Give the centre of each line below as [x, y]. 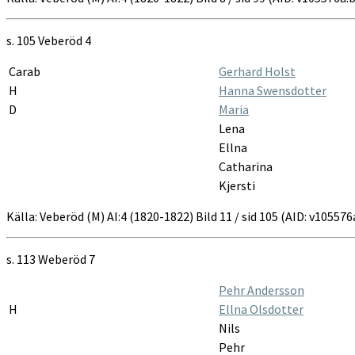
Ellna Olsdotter [261, 309]
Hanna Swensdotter [273, 90]
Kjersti [237, 185]
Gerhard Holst [257, 71]
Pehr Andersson [261, 290]
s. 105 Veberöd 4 [49, 40]
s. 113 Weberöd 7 [51, 259]
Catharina [246, 166]
